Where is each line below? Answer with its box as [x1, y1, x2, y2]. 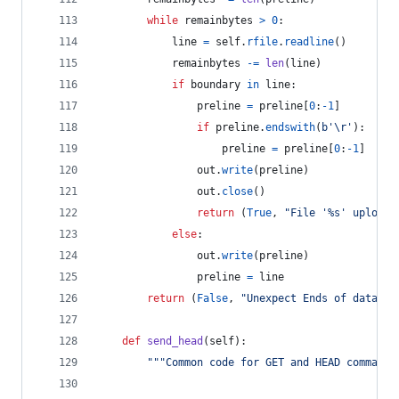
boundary [191, 78, 240, 91]
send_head [147, 335, 203, 347]
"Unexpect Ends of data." [240, 292, 390, 305]
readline [284, 36, 334, 48]
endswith [265, 121, 315, 134]
